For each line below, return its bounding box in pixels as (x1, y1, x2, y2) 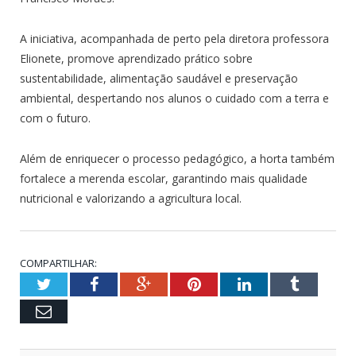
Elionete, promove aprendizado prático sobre (20, 50, 253, 66)
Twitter (50, 275, 98, 292)
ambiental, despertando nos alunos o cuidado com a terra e (20, 90, 329, 106)
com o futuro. (20, 110, 91, 126)
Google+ (150, 275, 207, 292)
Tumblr (297, 275, 346, 292)
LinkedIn (250, 275, 309, 292)
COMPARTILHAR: (20, 255, 97, 270)
